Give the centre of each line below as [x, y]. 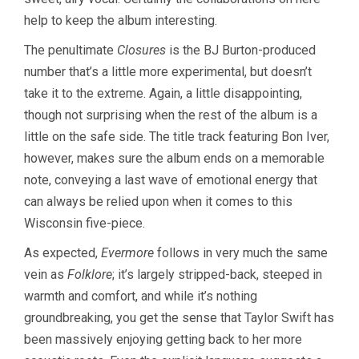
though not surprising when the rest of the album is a [171, 115]
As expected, [63, 252]
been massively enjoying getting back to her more [163, 339]
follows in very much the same [241, 252]
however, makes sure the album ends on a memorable [174, 158]
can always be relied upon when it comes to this [158, 201]
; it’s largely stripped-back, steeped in [217, 274]
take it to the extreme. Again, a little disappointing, [163, 93]
